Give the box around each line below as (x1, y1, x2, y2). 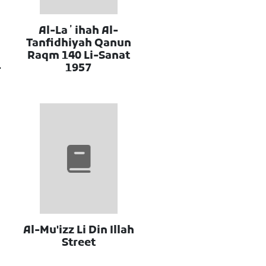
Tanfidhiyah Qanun (26, 36, 131, 50)
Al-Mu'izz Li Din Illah (23, 224, 134, 238)
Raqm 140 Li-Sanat (27, 49, 130, 63)
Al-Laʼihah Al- (39, 24, 119, 38)
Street (61, 236, 96, 251)
